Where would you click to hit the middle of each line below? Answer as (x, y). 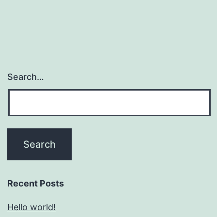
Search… (26, 77)
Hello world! (31, 207)
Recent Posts (36, 184)
